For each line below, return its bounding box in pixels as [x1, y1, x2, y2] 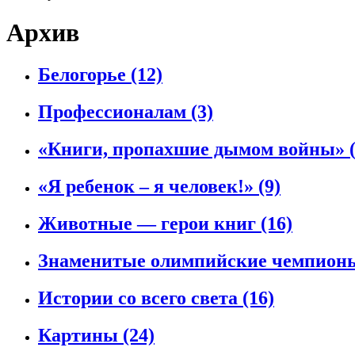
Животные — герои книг [38, 213, 261, 235]
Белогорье [38, 64, 131, 86]
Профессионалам [38, 101, 191, 123]
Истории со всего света [38, 287, 242, 308]
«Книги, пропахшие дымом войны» [38, 139, 349, 160]
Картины [38, 324, 123, 345]
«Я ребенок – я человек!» [38, 176, 258, 197]
